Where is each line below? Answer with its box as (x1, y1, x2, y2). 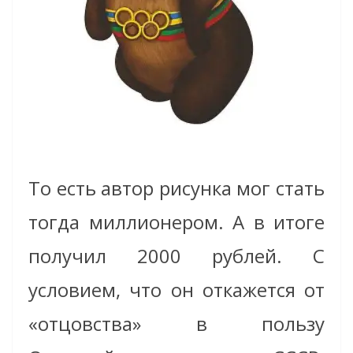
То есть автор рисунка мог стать (28, 175, 325, 202)
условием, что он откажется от (28, 277, 325, 303)
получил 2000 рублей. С (28, 243, 325, 269)
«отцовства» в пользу (28, 310, 325, 337)
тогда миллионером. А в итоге (28, 209, 325, 236)
